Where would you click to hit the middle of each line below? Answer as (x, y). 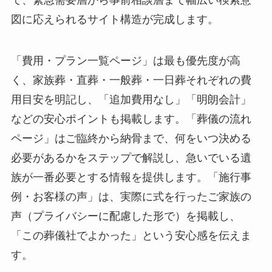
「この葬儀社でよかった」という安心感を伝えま (131, 235)
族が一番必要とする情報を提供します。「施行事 (131, 177)
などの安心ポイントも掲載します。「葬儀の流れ (131, 119)
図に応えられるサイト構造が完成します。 (114, 19)
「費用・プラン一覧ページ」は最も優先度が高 (125, 60)
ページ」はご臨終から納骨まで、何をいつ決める (131, 138)
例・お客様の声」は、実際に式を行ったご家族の (131, 196)
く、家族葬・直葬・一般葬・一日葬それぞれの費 (131, 80)
